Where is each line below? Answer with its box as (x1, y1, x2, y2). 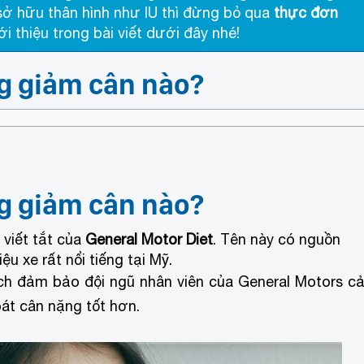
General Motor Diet (85, 230, 213, 248)
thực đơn (274, 3, 338, 21)
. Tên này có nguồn (213, 230, 340, 248)
